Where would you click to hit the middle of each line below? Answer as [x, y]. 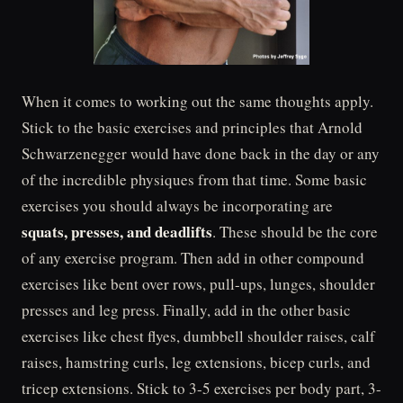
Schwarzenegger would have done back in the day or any [201, 153]
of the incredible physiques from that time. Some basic [194, 179]
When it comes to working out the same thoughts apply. [197, 101]
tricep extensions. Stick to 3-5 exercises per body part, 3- [201, 388]
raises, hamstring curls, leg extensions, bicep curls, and [196, 362]
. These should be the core [295, 231]
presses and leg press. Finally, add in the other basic [186, 309]
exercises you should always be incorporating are [177, 205]
